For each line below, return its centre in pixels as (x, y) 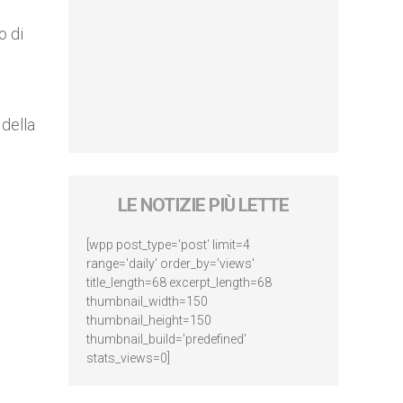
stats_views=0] (128, 358)
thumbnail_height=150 (149, 320)
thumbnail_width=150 (147, 301)
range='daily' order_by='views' (170, 264)
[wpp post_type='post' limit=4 (168, 245)
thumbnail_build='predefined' (166, 339)
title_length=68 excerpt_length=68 (179, 282)
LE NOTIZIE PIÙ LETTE (203, 205)
